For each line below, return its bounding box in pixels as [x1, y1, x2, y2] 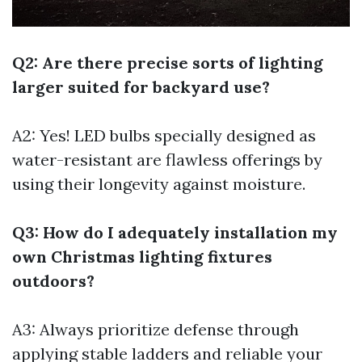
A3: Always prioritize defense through [12, 318, 299, 339]
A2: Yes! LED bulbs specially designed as [12, 124, 316, 145]
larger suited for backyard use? [12, 76, 270, 97]
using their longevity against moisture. [12, 173, 305, 194]
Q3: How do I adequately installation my [12, 221, 338, 242]
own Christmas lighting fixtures [12, 246, 272, 267]
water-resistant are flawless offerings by [12, 149, 322, 170]
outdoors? [12, 270, 95, 291]
